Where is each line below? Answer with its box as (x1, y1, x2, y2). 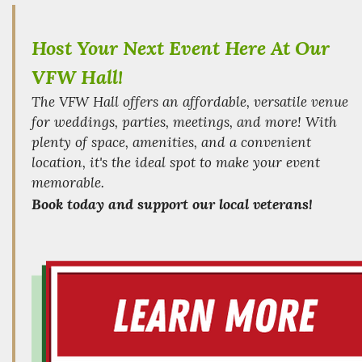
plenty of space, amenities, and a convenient (32, 133, 311, 151)
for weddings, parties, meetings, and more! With (32, 112, 337, 131)
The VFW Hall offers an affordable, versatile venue (32, 92, 348, 111)
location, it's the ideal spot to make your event (32, 153, 320, 171)
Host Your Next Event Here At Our (32, 35, 330, 61)
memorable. (32, 173, 104, 192)
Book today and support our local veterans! (32, 194, 313, 213)
